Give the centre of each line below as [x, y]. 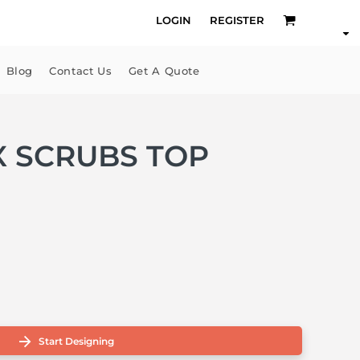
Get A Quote [164, 71]
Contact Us [81, 71]
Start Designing [76, 342]
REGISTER [237, 20]
